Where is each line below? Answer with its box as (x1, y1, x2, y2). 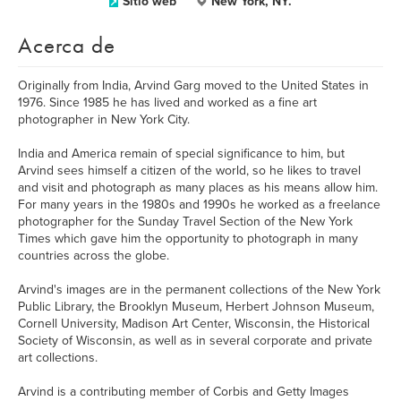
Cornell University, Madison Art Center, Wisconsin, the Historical (18, 316, 370, 331)
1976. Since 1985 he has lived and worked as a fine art (18, 95, 317, 110)
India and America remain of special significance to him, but (18, 146, 345, 161)
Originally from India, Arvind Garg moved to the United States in (18, 78, 369, 93)
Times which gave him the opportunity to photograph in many (18, 231, 358, 246)
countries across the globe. (18, 248, 169, 263)
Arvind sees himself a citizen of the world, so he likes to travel (18, 163, 361, 178)
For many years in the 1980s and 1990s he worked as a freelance (18, 197, 380, 212)
